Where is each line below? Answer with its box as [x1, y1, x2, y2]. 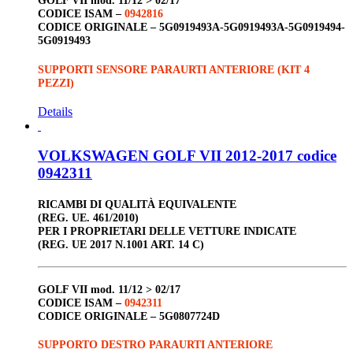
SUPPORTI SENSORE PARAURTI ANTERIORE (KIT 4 [38, 62, 310, 76]
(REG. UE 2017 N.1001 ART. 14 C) [38, 237, 204, 251]
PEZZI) [38, 76, 74, 89]
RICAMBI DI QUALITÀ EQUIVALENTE [38, 197, 236, 210]
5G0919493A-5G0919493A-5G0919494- [159, 20, 345, 34]
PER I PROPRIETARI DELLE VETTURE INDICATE [38, 224, 296, 237]
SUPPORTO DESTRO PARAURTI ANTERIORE [38, 338, 273, 351]
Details [38, 104, 72, 118]
